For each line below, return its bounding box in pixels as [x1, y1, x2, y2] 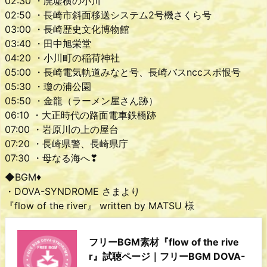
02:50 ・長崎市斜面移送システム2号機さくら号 [5, 8, 212, 21]
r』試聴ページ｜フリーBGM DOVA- [89, 250, 246, 262]
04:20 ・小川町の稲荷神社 [5, 51, 120, 64]
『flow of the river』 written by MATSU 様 [5, 199, 194, 212]
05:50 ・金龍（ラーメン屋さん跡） [5, 94, 158, 107]
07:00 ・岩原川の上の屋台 [5, 123, 119, 135]
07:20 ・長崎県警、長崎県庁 [5, 137, 128, 150]
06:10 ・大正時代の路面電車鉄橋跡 [5, 108, 156, 121]
